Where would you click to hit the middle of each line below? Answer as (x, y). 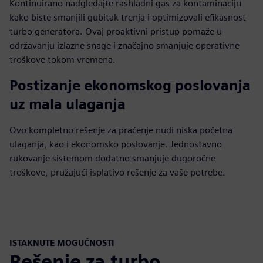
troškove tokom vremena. (63, 60)
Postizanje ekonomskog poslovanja (130, 85)
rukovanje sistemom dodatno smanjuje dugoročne (112, 158)
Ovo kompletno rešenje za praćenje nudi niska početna (121, 130)
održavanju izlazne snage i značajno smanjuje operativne (124, 45)
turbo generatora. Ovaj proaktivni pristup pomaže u (116, 31)
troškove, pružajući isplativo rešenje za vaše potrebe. (117, 172)
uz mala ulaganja (68, 104)
